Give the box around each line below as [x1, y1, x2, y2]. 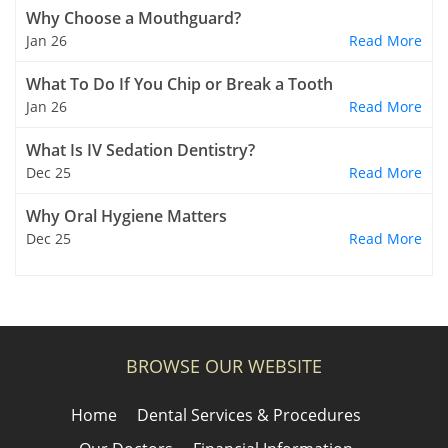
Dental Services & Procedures [137, 404, 361, 427]
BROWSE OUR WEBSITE [126, 354, 322, 379]
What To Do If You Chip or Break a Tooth [26, 73, 333, 96]
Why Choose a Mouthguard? [26, 7, 241, 30]
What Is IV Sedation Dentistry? [26, 139, 255, 162]
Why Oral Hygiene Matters [26, 205, 227, 228]
